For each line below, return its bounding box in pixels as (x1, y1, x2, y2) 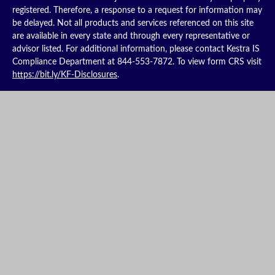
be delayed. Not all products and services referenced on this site (12, 19, 254, 28)
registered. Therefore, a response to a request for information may (12, 6, 262, 15)
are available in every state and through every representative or (12, 32, 250, 41)
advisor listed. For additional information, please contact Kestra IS (12, 45, 260, 53)
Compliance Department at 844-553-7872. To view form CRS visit (12, 58, 261, 66)
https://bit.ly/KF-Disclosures (12, 71, 117, 79)
